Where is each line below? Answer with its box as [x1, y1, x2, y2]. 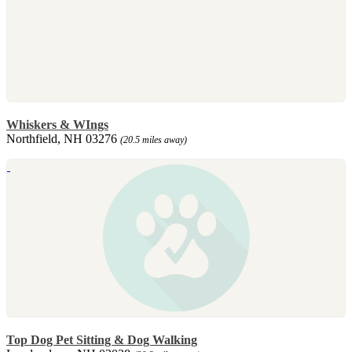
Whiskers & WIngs [6, 117, 108, 131]
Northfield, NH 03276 [6, 131, 120, 145]
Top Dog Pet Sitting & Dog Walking [6, 332, 197, 346]
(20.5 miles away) [120, 134, 187, 145]
